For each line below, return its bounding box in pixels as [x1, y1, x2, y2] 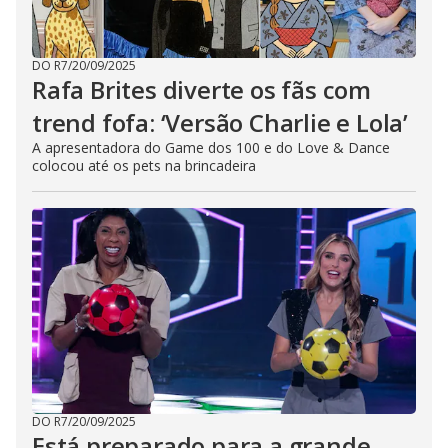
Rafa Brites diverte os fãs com [32, 73, 371, 107]
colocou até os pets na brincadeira [32, 156, 256, 176]
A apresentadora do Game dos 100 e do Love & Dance [32, 138, 390, 158]
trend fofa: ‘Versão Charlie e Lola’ [32, 106, 408, 140]
